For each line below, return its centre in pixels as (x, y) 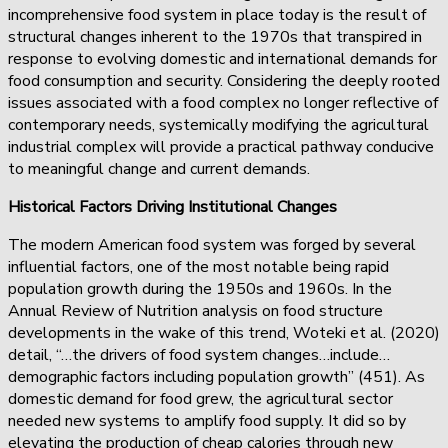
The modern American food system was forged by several (212, 244)
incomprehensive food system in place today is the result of (217, 14)
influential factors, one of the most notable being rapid (198, 266)
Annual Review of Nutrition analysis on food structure (195, 310)
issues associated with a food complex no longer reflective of (223, 102)
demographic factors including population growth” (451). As (216, 376)
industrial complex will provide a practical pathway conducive (221, 146)
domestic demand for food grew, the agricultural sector (200, 398)
